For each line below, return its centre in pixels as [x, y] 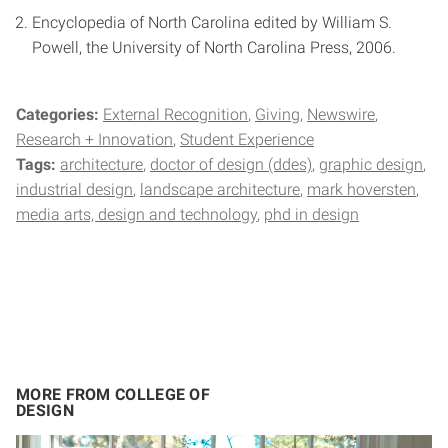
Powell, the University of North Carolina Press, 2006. [214, 48]
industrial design [74, 190]
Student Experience [247, 140]
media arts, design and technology [136, 215]
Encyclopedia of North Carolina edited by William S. [212, 23]
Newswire [341, 115]
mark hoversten [361, 190]
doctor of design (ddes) [231, 165]
